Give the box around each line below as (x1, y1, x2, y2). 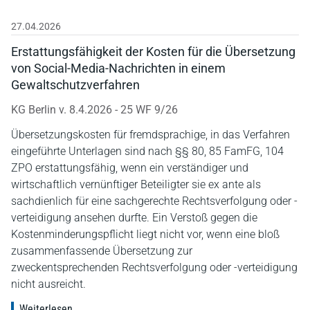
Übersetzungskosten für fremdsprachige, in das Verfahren (11, 127, 290, 141)
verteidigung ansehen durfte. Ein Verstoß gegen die (11, 210, 257, 224)
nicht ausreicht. (11, 277, 86, 291)
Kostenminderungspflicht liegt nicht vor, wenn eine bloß (11, 227, 280, 241)
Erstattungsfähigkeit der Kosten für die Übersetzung (11, 44, 295, 59)
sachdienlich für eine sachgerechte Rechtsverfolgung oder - (11, 194, 298, 208)
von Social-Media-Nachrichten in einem (11, 60, 226, 75)
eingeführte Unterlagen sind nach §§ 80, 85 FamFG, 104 (11, 144, 284, 158)
